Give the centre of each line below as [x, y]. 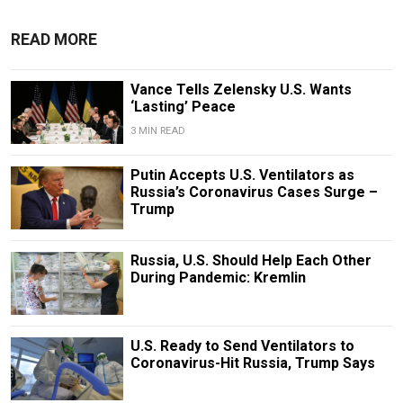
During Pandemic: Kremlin [218, 277]
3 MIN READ [157, 130]
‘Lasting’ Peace [183, 106]
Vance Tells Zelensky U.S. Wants [241, 89]
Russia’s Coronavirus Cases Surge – [254, 192]
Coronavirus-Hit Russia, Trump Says [252, 363]
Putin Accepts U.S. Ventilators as [242, 175]
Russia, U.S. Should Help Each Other [251, 260]
